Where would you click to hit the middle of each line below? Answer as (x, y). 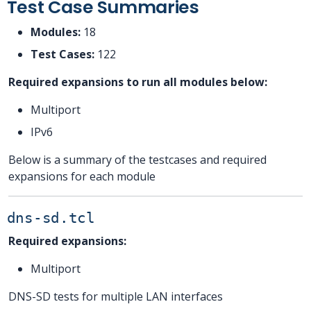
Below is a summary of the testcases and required (137, 159)
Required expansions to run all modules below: (138, 82)
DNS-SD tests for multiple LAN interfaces (116, 296)
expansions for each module (82, 176)
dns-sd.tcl (51, 218)
